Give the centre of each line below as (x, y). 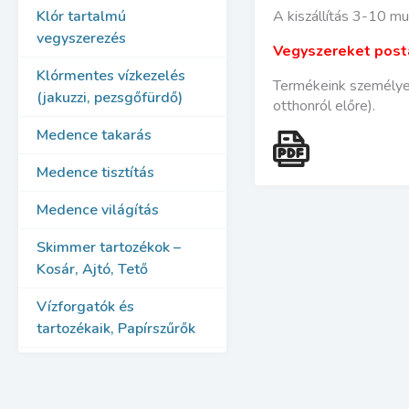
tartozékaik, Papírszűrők (116, 329)
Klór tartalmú (81, 16)
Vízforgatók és (85, 307)
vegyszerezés (81, 38)
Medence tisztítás (95, 173)
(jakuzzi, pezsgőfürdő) (110, 98)
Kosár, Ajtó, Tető (92, 269)
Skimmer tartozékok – (109, 247)
